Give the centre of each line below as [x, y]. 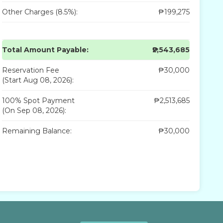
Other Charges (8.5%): [40, 12]
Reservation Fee [31, 70]
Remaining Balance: [37, 131]
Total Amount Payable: [46, 50]
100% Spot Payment [39, 100]
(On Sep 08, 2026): [34, 110]
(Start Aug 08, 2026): [38, 80]
